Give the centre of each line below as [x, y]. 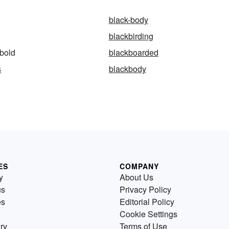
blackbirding [131, 36]
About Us [136, 177]
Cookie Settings [148, 214]
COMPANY [139, 166]
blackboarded [133, 53]
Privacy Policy [145, 190]
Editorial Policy [147, 202]
